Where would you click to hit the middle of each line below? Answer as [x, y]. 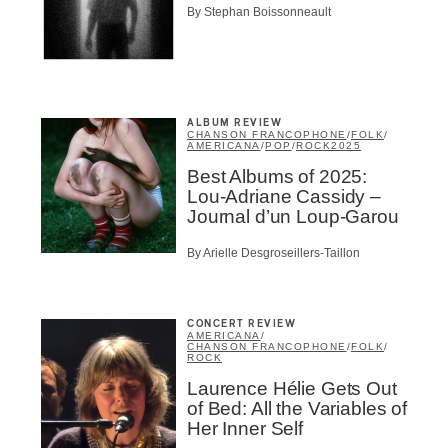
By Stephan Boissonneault [259, 11]
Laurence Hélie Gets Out [292, 389]
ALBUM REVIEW [234, 122]
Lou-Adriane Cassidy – [284, 196]
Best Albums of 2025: [277, 176]
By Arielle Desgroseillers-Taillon [273, 253]
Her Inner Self [245, 429]
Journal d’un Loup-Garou [293, 216]
